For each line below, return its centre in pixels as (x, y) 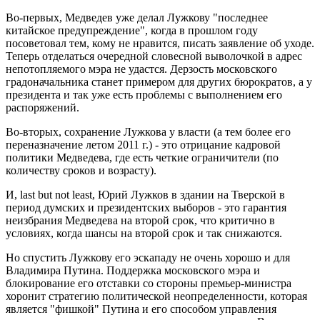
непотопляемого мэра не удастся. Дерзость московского (141, 69)
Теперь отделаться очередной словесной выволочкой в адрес (154, 56)
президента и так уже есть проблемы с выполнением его (144, 95)
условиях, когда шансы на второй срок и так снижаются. (144, 234)
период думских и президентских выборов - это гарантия (146, 208)
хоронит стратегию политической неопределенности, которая (156, 296)
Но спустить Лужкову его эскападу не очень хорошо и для (148, 258)
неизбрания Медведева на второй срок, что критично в (140, 221)
